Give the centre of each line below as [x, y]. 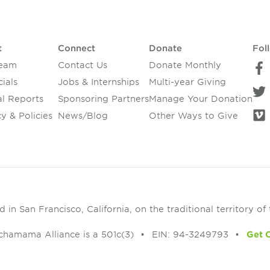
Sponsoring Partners [103, 99]
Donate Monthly [185, 65]
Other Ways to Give [193, 116]
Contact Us [82, 65]
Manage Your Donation [200, 99]
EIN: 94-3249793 [190, 234]
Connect [76, 49]
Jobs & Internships [98, 82]
